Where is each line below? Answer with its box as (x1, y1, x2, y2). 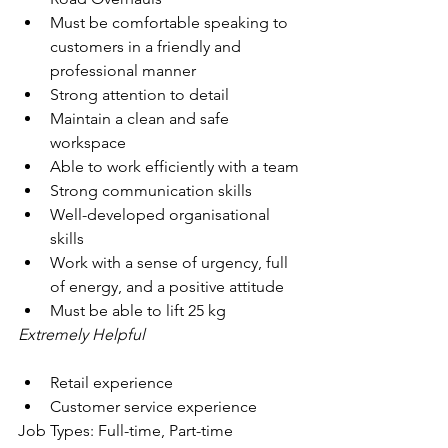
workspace (50, 133, 126, 152)
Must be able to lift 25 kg (50, 301, 226, 320)
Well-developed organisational (50, 205, 274, 224)
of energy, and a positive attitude (50, 277, 284, 296)
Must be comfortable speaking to (50, 13, 292, 32)
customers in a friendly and (50, 37, 245, 56)
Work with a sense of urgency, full (50, 253, 292, 272)
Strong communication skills (50, 181, 252, 200)
